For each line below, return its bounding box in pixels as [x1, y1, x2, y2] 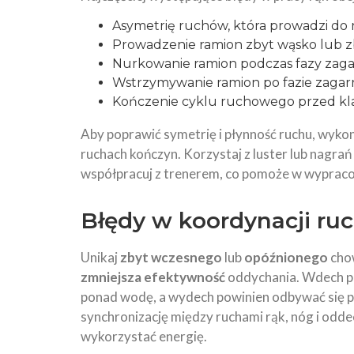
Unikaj [81, 249, 120, 265]
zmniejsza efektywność [81, 269, 225, 285]
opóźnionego [244, 249, 328, 265]
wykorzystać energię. [81, 328, 207, 345]
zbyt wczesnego [120, 249, 222, 265]
